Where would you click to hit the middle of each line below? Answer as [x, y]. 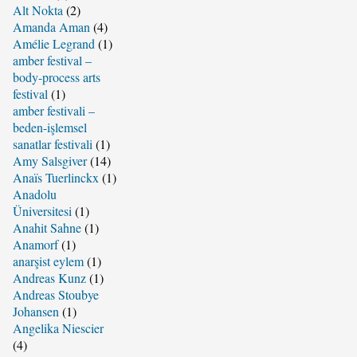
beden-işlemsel [49, 127]
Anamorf [35, 244]
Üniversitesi [42, 210]
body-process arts [56, 76]
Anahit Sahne [47, 227]
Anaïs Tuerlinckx [55, 177]
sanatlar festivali [52, 143]
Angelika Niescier [58, 328]
